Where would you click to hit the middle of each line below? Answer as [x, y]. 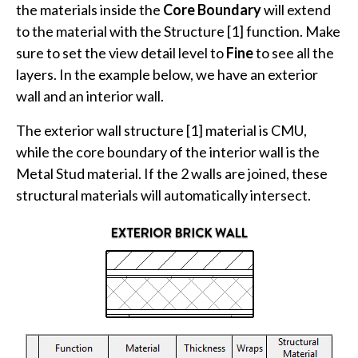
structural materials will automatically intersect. [163, 195]
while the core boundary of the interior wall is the [168, 152]
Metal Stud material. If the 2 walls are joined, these [172, 174]
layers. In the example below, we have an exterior [167, 75]
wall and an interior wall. [90, 96]
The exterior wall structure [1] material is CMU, [161, 131]
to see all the [294, 53]
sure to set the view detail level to [121, 53]
